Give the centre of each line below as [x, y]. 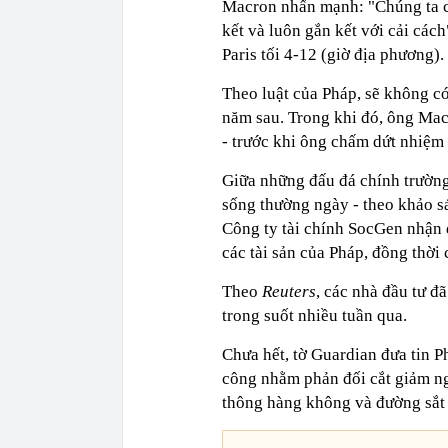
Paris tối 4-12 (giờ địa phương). [333, 55]
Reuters [289, 292]
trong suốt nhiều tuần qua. [316, 316]
